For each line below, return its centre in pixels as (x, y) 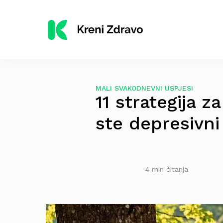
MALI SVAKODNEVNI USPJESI (144, 88)
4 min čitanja (167, 169)
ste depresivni (158, 123)
